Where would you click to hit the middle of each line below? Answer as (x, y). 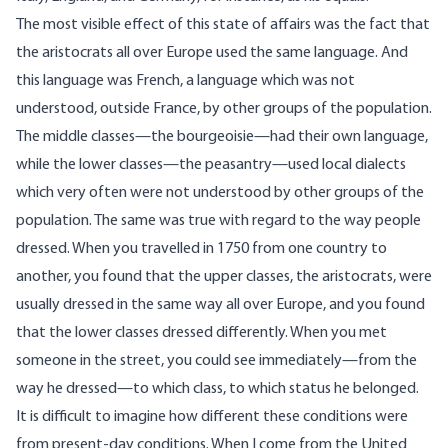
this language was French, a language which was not (185, 81)
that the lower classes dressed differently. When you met (201, 333)
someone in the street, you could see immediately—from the (216, 361)
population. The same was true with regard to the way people (218, 221)
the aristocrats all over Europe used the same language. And (212, 53)
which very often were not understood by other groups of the (220, 193)
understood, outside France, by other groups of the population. (224, 109)
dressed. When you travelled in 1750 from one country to (201, 249)
